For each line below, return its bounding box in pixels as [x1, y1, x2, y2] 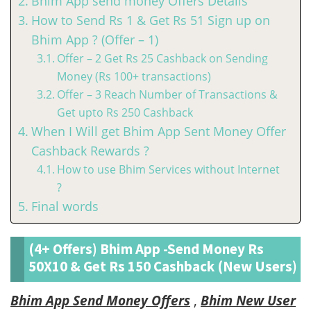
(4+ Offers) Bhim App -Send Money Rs [28, 239, 264, 258]
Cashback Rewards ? [31, 142, 149, 159]
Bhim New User [201, 292, 296, 310]
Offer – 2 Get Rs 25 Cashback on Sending [57, 51, 269, 66]
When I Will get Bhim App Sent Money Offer [31, 123, 286, 140]
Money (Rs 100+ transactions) [57, 69, 212, 84]
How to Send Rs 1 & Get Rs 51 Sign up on [31, 12, 270, 28]
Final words [31, 198, 99, 215]
